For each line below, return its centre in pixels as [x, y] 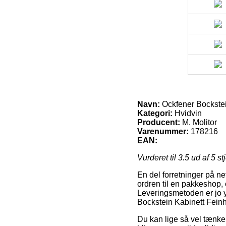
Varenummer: [163, 131]
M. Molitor [200, 122]
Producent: [159, 122]
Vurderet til [158, 157]
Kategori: [155, 113]
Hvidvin [187, 113]
